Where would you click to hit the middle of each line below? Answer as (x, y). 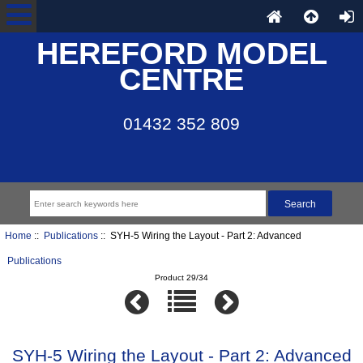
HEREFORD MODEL (181, 53)
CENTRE (181, 79)
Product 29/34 (181, 278)
